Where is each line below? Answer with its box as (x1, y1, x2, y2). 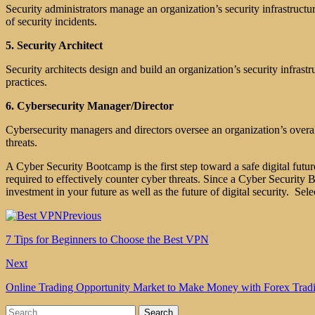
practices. (6, 76, 47, 89)
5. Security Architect (6, 39, 103, 52)
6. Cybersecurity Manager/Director (6, 100, 174, 112)
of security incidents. (6, 15, 97, 28)
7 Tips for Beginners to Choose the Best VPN (6, 233, 209, 246)
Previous (63, 210, 101, 222)
